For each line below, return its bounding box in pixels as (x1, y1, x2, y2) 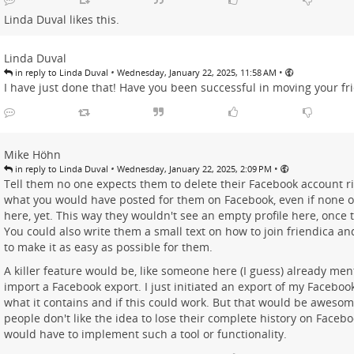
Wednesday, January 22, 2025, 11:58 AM (116, 66, 277, 79)
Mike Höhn (3, 147, 61, 163)
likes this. (66, 12, 119, 28)
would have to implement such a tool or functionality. (3, 326, 287, 342)
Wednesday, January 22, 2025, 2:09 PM (116, 163, 272, 175)
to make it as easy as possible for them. (3, 239, 213, 255)
